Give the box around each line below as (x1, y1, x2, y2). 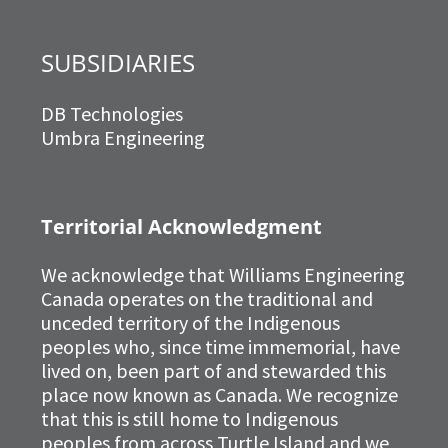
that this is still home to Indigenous (41, 406, 338, 432)
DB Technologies (41, 101, 183, 127)
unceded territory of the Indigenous (41, 310, 340, 336)
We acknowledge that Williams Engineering (41, 262, 405, 288)
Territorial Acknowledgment (41, 213, 322, 241)
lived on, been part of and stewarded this (41, 358, 386, 384)
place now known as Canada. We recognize (41, 382, 398, 408)
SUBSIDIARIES (41, 46, 195, 80)
